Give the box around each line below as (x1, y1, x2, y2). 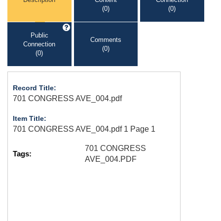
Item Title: (13, 114, 46, 122)
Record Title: (13, 84, 56, 92)
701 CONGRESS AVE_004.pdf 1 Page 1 (13, 125, 155, 133)
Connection (23, 40, 56, 48)
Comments (90, 36, 121, 43)
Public (30, 31, 48, 39)
